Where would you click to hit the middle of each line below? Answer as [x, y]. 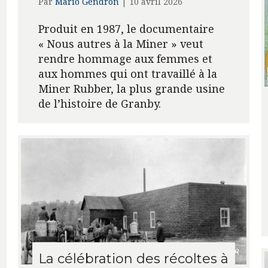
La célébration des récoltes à [133, 258]
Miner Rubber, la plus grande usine [131, 89]
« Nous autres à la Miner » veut [121, 44]
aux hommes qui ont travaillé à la [127, 74]
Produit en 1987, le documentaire [126, 29]
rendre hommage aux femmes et [125, 59]
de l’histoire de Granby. [99, 104]
